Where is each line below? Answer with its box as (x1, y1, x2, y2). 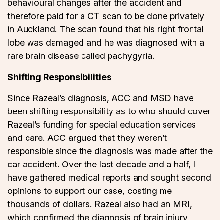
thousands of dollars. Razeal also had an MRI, (7, 199, 192, 210)
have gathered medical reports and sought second (7, 172, 211, 183)
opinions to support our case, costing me (7, 186, 172, 196)
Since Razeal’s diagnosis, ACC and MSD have (7, 93, 193, 104)
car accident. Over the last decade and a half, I (7, 159, 195, 170)
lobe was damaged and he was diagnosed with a (7, 37, 204, 48)
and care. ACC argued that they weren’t (7, 133, 167, 143)
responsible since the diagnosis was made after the (7, 146, 213, 157)
